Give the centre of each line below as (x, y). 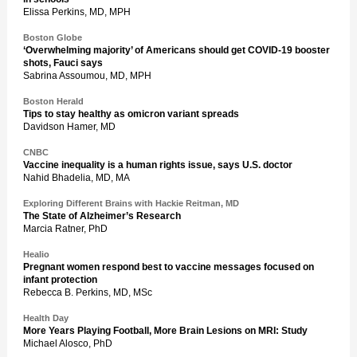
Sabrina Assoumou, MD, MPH (87, 76)
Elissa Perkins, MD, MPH (77, 12)
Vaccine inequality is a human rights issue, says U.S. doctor (158, 165)
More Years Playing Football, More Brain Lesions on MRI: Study (165, 331)
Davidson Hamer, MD (69, 127)
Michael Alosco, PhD (68, 343)
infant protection (60, 280)
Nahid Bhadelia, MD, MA (76, 178)
